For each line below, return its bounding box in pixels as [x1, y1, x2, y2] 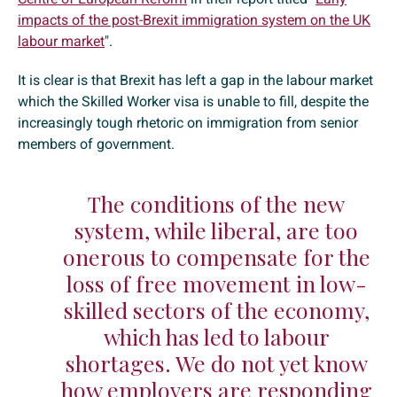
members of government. [18, 136, 178, 153]
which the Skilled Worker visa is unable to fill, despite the [18, 93, 369, 111]
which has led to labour [103, 322, 330, 352]
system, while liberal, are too [74, 215, 359, 245]
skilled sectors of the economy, [63, 295, 370, 325]
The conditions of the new [88, 189, 346, 219]
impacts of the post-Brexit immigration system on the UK [18, 12, 370, 29]
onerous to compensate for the [62, 242, 370, 272]
